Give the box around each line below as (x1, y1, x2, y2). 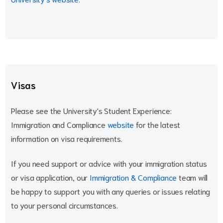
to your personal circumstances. (11, 200, 118, 210)
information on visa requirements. (11, 133, 122, 143)
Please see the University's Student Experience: (11, 105, 172, 115)
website (107, 119, 134, 129)
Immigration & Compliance (90, 172, 177, 182)
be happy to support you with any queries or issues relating (11, 186, 211, 196)
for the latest (134, 119, 181, 129)
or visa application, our (11, 172, 90, 182)
